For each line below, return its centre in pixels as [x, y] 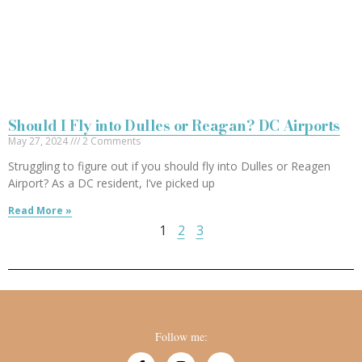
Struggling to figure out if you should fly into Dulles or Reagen [169, 166]
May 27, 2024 [39, 141]
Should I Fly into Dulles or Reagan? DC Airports [174, 126]
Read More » [40, 211]
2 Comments [110, 141]
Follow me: [181, 337]
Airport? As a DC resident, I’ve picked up [112, 183]
